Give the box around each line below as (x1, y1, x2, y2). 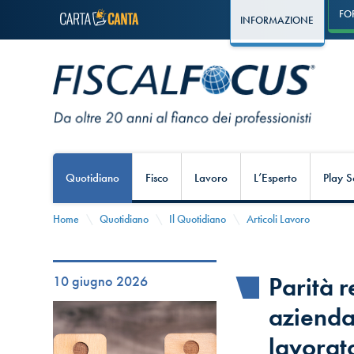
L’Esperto (254, 170, 298, 186)
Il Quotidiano (169, 212, 227, 227)
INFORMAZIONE (240, 13, 314, 28)
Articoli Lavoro (247, 212, 311, 227)
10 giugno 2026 (53, 272, 149, 290)
